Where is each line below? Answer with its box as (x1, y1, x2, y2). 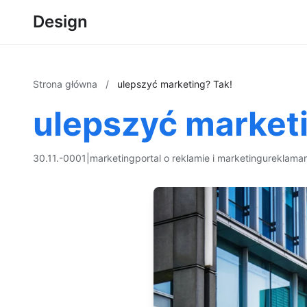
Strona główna (33, 78, 100, 90)
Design (33, 12, 88, 32)
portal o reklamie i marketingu (135, 152, 268, 164)
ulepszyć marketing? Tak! (117, 78, 232, 90)
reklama (268, 152, 304, 164)
